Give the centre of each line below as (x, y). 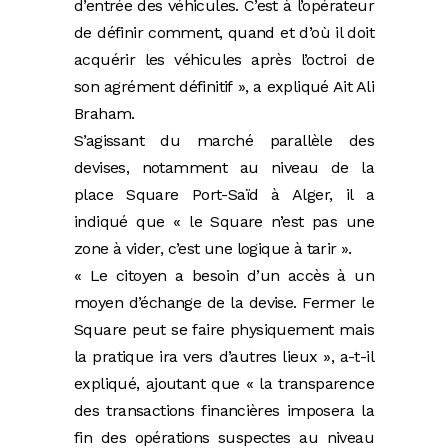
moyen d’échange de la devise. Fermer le (224, 303)
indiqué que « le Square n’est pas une (224, 222)
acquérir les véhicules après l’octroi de (224, 60)
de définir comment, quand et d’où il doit (224, 33)
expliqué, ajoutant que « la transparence (224, 384)
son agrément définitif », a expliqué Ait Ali (224, 87)
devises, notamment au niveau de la (224, 168)
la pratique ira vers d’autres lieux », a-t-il (224, 357)
